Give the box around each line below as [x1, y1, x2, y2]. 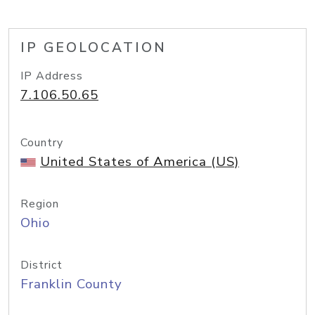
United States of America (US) [40, 153, 239, 171]
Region [20, 196, 59, 212]
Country [20, 135, 63, 150]
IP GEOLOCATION [20, 39, 167, 57]
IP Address [20, 68, 83, 84]
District [20, 257, 63, 273]
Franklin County [20, 275, 122, 293]
